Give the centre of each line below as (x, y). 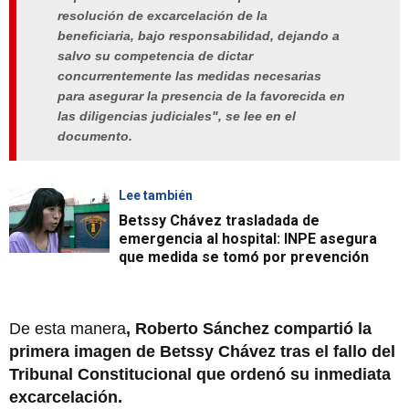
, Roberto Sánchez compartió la (249, 329)
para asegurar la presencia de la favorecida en (201, 95)
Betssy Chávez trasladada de (219, 221)
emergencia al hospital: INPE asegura (248, 239)
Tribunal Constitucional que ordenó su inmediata (200, 375)
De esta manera (68, 329)
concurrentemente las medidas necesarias (189, 75)
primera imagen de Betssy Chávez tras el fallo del (202, 352)
